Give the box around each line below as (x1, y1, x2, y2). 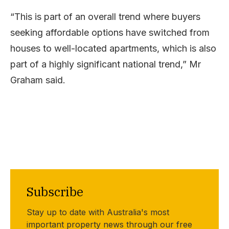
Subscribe (27, 183, 83, 200)
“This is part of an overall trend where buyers (10, 11, 200, 22)
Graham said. (10, 74, 65, 85)
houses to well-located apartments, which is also (10, 42, 216, 54)
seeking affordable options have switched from (10, 27, 210, 38)
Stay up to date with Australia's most (27, 207, 169, 217)
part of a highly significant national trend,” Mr (10, 58, 201, 70)
